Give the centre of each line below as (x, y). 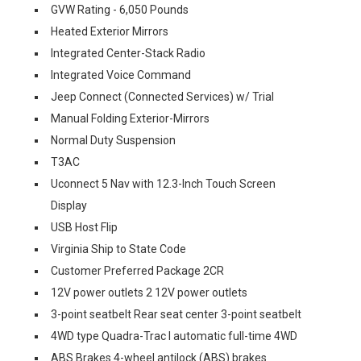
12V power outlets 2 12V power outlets (149, 293)
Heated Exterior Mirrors (110, 31)
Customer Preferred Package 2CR (137, 271)
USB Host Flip (84, 227)
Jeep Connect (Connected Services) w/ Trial (162, 97)
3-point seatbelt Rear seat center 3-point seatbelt (176, 314)
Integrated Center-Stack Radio (128, 53)
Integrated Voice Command (121, 75)
